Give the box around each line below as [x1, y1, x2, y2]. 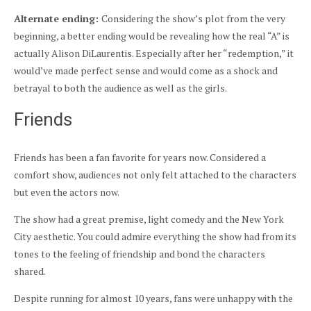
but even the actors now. [14, 185, 119, 199]
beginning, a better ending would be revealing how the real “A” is [14, 29, 289, 43]
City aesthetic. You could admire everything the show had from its [14, 230, 296, 244]
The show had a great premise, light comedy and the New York [14, 212, 284, 226]
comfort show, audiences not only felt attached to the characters [14, 168, 296, 182]
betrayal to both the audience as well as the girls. [14, 81, 227, 95]
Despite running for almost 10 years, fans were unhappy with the [14, 292, 293, 305]
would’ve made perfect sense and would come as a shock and [14, 64, 278, 78]
